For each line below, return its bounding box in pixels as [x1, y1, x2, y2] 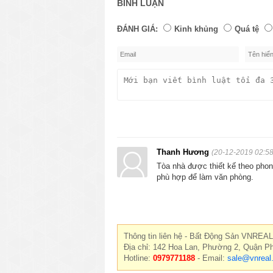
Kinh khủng [174, 24, 218, 34]
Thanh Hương [157, 147, 211, 157]
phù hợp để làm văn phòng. [157, 172, 253, 182]
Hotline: [124, 253, 153, 263]
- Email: [195, 253, 227, 263]
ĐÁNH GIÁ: [117, 24, 158, 34]
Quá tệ [235, 24, 259, 34]
